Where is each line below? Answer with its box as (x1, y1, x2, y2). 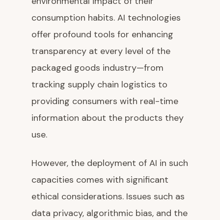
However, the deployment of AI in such (31, 157, 188, 169)
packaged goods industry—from (31, 62, 164, 74)
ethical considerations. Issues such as (31, 191, 185, 203)
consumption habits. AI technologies (31, 12, 181, 24)
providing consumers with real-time (31, 95, 178, 108)
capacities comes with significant (31, 174, 168, 186)
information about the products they (31, 112, 184, 124)
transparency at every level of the (31, 45, 170, 57)
